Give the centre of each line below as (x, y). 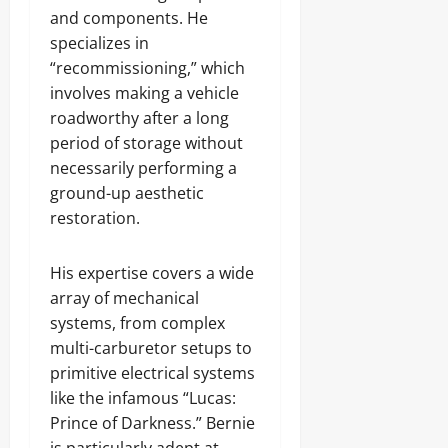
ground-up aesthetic (127, 193)
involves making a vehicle (144, 93)
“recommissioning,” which (147, 68)
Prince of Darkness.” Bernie (152, 423)
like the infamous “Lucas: (143, 398)
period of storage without (146, 143)
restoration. (95, 218)
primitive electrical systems (152, 373)
